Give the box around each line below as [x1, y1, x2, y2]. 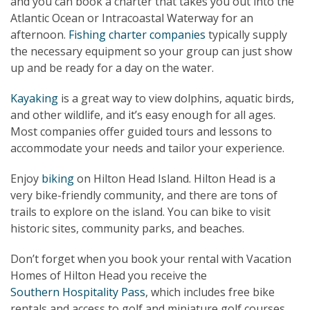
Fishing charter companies [69, 26, 206, 42]
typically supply [206, 26, 287, 42]
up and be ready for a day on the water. [10, 60, 214, 75]
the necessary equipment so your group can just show [10, 43, 292, 59]
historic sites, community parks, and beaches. [10, 220, 244, 236]
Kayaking [10, 90, 58, 106]
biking [42, 170, 74, 186]
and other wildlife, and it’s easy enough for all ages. [10, 107, 275, 122]
